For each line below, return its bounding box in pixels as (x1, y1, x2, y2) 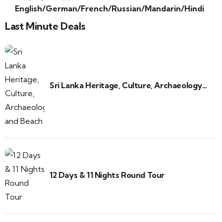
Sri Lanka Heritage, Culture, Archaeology (50, 80, 202, 90)
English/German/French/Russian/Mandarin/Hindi (15, 3, 204, 14)
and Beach (50, 91, 89, 101)
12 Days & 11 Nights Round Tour (50, 169, 165, 180)
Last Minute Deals (5, 20, 85, 33)
